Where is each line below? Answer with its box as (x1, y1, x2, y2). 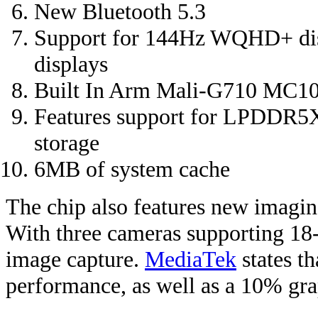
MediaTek (145, 246, 236, 273)
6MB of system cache (34, 156, 230, 182)
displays (34, 51, 108, 77)
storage (34, 130, 99, 156)
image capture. (6, 246, 145, 273)
